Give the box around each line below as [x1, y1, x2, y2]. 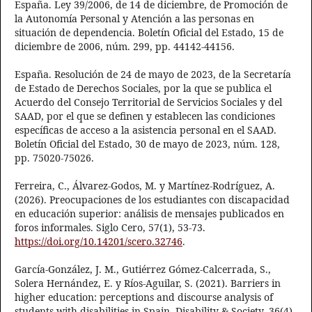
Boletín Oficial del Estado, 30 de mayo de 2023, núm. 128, [15, 137, 280, 151]
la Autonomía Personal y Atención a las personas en [15, 12, 254, 26]
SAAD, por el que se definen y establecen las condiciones [15, 109, 275, 123]
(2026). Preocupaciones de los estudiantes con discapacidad [15, 193, 290, 207]
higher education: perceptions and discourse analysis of [15, 290, 273, 304]
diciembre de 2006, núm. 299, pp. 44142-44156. [15, 40, 235, 54]
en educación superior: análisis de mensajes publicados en [15, 207, 284, 221]
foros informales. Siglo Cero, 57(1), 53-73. [15, 221, 205, 235]
